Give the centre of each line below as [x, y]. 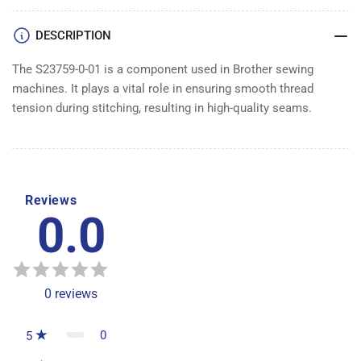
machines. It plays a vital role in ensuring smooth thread [163, 88]
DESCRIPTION [73, 35]
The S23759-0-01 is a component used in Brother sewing [163, 69]
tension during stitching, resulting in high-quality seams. [162, 108]
